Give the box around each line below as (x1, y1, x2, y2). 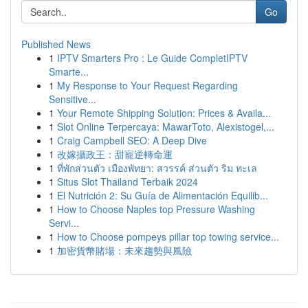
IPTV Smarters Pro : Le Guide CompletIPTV (57, 51, 247, 65)
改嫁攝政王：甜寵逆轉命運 (57, 147, 173, 161)
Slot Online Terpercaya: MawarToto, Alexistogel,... (57, 120, 274, 133)
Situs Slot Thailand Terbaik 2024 (57, 175, 198, 188)
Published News (21, 37, 91, 51)
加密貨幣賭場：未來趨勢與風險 (57, 243, 192, 257)
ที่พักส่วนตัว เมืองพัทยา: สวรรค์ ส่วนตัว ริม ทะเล (57, 161, 257, 175)
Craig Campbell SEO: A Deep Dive (57, 133, 207, 147)
